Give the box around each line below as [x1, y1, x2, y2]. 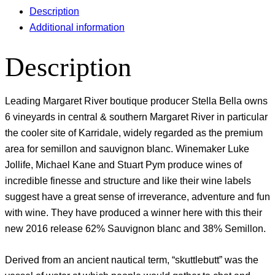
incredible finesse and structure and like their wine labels [5, 175, 251, 186]
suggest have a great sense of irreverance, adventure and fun [5, 191, 270, 202]
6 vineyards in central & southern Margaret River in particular [5, 111, 268, 122]
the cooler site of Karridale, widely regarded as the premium [5, 127, 263, 138]
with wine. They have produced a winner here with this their [5, 207, 262, 218]
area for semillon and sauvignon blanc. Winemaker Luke [5, 143, 249, 154]
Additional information [29, 21, 125, 33]
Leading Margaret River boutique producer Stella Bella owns [5, 95, 268, 106]
